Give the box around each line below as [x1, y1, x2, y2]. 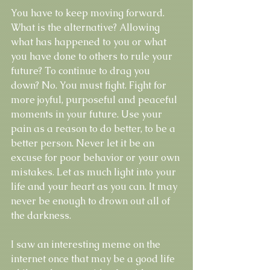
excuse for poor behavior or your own [11, 151, 182, 164]
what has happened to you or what [11, 35, 169, 48]
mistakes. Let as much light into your [11, 165, 178, 178]
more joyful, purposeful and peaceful [11, 93, 180, 106]
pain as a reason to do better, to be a [11, 122, 178, 135]
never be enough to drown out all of [11, 194, 172, 207]
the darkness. [11, 209, 74, 222]
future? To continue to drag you [11, 64, 152, 77]
